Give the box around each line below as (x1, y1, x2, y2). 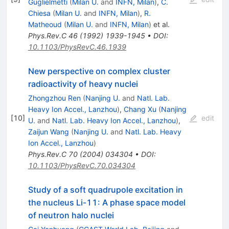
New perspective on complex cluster (28, 65, 170, 76)
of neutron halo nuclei (28, 210, 114, 220)
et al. (151, 19, 170, 29)
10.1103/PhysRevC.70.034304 (28, 161, 135, 170)
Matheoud (28, 19, 62, 29)
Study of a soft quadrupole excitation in (28, 184, 183, 195)
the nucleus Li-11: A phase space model (28, 197, 186, 208)
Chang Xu (123, 104, 156, 113)
